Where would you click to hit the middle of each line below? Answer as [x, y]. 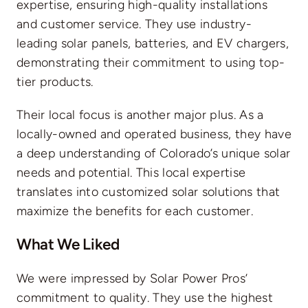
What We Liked [68, 245]
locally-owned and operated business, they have [154, 134]
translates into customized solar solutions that [148, 191]
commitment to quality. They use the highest [144, 297]
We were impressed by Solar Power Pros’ [132, 278]
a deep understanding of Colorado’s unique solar [153, 153]
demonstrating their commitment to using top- [151, 62]
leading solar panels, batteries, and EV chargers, [152, 43]
